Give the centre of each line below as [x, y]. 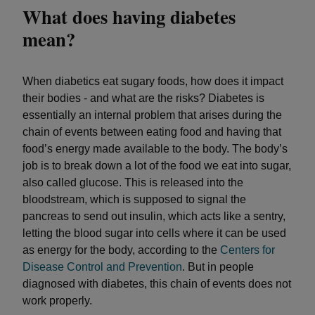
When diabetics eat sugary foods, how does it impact [153, 81]
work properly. [57, 301]
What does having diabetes [129, 17]
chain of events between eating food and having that [152, 132]
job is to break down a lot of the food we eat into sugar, [157, 166]
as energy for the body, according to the [121, 250]
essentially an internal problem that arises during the [152, 115]
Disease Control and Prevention [102, 267]
